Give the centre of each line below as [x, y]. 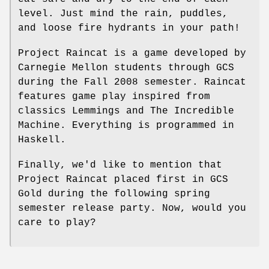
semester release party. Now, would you [132, 208]
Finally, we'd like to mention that [120, 165]
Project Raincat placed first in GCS [123, 179]
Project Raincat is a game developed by [132, 53]
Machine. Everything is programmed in [126, 125]
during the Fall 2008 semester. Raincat [132, 82]
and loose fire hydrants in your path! [129, 28]
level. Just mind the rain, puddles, [123, 14]
